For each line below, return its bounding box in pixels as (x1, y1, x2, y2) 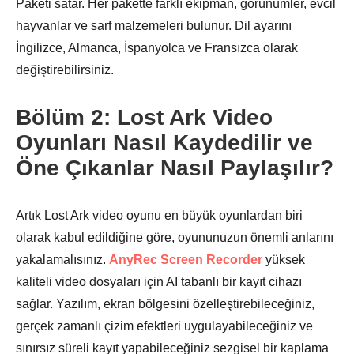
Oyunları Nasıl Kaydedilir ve (16, 130, 313, 155)
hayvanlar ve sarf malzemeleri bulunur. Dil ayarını (16, 19, 292, 32)
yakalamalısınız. (16, 253, 109, 266)
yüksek (262, 253, 305, 266)
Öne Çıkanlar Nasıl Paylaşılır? (16, 156, 333, 180)
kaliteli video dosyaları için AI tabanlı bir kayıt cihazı (16, 275, 302, 288)
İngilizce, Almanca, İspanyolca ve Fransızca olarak (16, 41, 298, 55)
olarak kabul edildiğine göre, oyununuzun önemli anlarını (16, 231, 333, 244)
